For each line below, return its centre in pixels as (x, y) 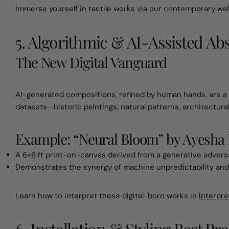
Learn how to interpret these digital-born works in (107, 196)
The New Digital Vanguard (91, 62)
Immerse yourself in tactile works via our (89, 9)
